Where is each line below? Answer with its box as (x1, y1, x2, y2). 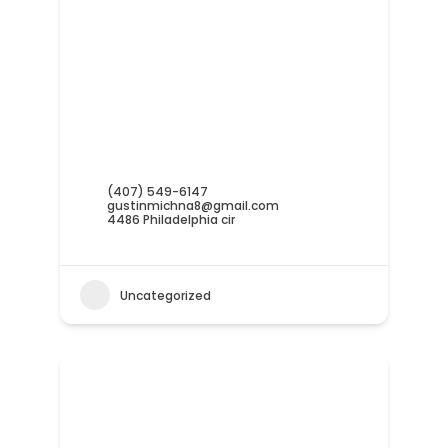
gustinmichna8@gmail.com (106, 197, 279, 215)
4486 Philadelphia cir (106, 211, 235, 229)
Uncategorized (119, 286, 211, 304)
